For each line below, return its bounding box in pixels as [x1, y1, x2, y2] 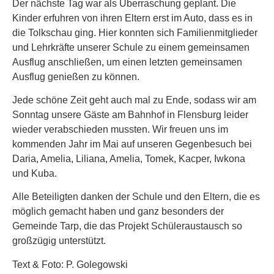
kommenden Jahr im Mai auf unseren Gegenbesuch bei [12, 138, 252, 149]
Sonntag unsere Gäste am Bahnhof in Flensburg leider [12, 109, 248, 120]
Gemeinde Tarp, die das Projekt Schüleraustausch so [12, 221, 242, 232]
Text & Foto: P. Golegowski [12, 259, 128, 270]
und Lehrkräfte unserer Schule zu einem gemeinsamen [12, 42, 250, 53]
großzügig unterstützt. [12, 235, 106, 246]
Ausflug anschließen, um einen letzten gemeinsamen [12, 56, 242, 67]
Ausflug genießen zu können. [12, 71, 139, 82]
